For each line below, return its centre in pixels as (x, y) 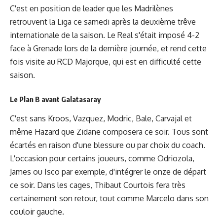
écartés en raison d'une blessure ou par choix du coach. (108, 145)
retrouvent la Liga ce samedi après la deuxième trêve (103, 21)
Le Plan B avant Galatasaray (55, 99)
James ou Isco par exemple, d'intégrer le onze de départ (108, 172)
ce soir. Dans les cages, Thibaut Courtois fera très (98, 185)
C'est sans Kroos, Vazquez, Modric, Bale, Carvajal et (101, 119)
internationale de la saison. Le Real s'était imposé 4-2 (105, 35)
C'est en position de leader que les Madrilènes (92, 8)
